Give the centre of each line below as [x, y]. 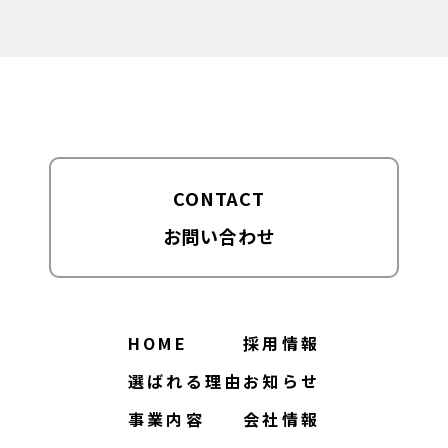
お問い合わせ [219, 236]
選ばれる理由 [185, 381]
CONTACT [219, 198]
